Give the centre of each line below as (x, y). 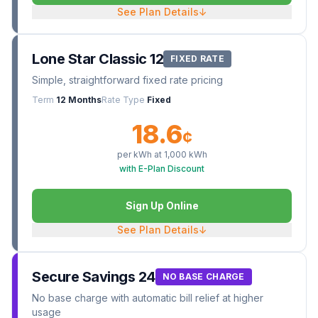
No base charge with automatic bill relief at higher (148, 298)
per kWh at (139, 154)
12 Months (79, 100)
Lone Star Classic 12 (98, 59)
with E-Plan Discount (162, 169)
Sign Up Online (162, 205)
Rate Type (123, 100)
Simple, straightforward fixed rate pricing (127, 80)
